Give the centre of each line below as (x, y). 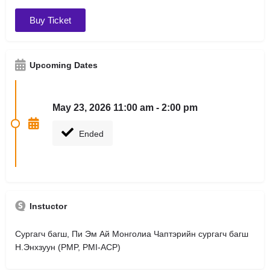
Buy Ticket (50, 20)
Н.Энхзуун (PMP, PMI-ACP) (68, 247)
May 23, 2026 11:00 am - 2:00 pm (125, 107)
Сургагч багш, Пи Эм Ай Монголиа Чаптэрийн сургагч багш (132, 234)
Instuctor (48, 206)
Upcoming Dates (64, 65)
